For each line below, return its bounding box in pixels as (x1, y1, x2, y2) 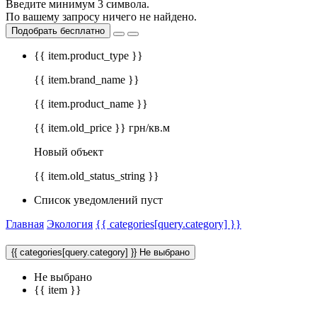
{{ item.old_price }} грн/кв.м (34, 122, 170, 134)
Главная (6, 218, 44, 231)
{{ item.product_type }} (34, 50, 143, 62)
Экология (47, 218, 93, 231)
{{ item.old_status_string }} (34, 170, 159, 183)
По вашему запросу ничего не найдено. (6, 11, 197, 23)
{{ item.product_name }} (34, 98, 148, 110)
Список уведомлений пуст (34, 194, 163, 207)
